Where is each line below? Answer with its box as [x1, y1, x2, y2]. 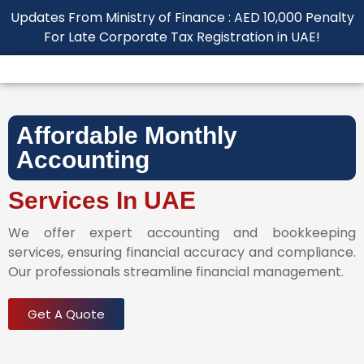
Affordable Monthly [16, 122, 237, 149]
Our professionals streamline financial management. [8, 262, 344, 281]
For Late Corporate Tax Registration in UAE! [44, 28, 320, 46]
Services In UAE [8, 187, 196, 214]
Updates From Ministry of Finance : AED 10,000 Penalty [10, 8, 354, 27]
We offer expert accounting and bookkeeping [8, 223, 356, 242]
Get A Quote [28, 305, 105, 323]
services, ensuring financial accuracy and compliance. [8, 243, 356, 262]
